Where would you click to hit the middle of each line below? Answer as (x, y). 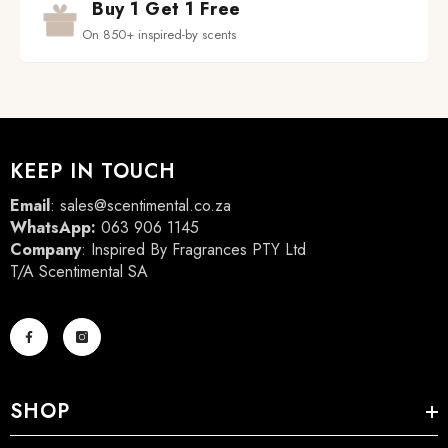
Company (45, 250)
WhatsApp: (55, 228)
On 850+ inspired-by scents (159, 35)
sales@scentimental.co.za (145, 206)
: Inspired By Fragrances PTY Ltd (193, 250)
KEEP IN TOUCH (93, 172)
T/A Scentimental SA (79, 272)
